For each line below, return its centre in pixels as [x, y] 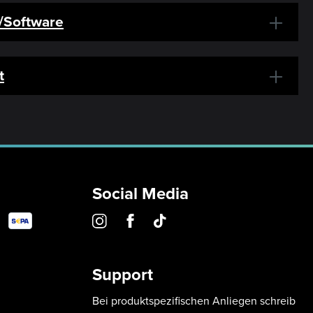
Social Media [140, 194]
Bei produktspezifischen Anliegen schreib [194, 301]
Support [123, 275]
